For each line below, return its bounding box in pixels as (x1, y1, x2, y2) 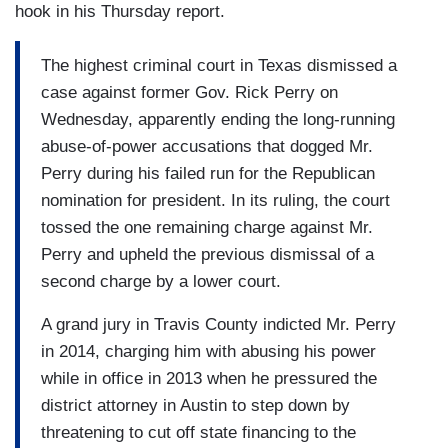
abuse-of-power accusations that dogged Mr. (41, 136, 373, 156)
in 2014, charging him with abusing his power (41, 341, 376, 361)
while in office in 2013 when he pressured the (41, 368, 377, 388)
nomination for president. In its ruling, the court (41, 190, 390, 210)
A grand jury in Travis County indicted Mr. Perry (41, 314, 396, 334)
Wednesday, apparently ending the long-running (41, 109, 395, 129)
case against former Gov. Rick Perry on (41, 82, 338, 102)
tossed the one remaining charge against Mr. (41, 217, 373, 237)
